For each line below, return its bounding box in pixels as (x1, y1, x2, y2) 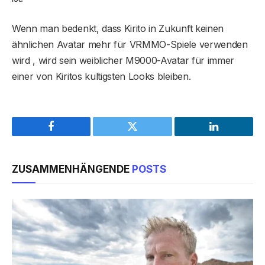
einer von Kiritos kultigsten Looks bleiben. (12, 70, 191, 83)
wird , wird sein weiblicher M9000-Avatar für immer (12, 54, 234, 67)
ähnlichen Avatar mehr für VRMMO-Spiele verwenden (12, 38, 248, 51)
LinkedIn (212, 130, 252, 141)
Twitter (131, 130, 163, 141)
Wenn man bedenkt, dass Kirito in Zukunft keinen (12, 22, 224, 35)
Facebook (50, 130, 92, 141)
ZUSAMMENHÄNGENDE (12, 163, 132, 176)
